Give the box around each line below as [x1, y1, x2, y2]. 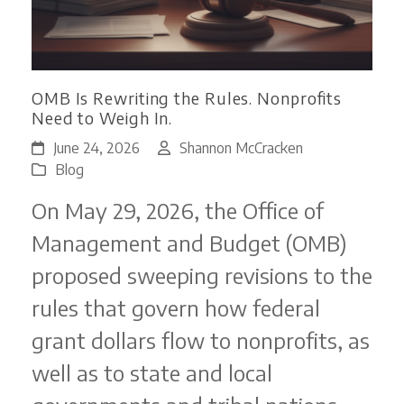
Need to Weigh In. [31, 107, 173, 129]
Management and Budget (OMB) [31, 229, 346, 257]
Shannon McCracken [179, 139, 303, 158]
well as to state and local [31, 359, 272, 387]
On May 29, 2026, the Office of [31, 197, 324, 225]
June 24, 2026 [52, 139, 140, 158]
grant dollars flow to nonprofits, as [31, 326, 370, 354]
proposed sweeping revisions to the [31, 262, 372, 289]
